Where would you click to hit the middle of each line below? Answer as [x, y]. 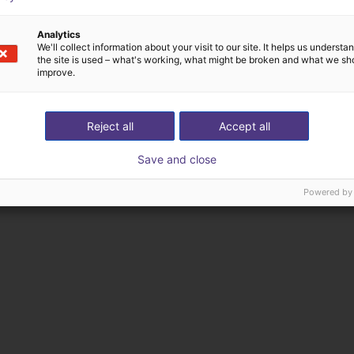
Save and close [177, 159]
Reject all [110, 126]
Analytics [59, 34]
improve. [56, 72]
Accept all [244, 126]
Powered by [328, 192]
